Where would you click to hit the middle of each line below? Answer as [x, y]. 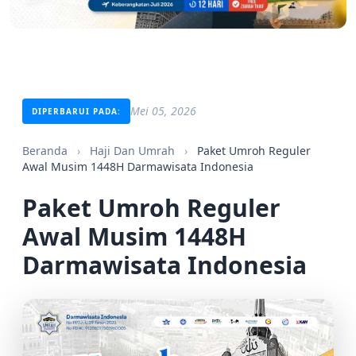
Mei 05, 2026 [163, 110]
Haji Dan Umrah [134, 150]
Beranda [46, 150]
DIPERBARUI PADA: [76, 111]
